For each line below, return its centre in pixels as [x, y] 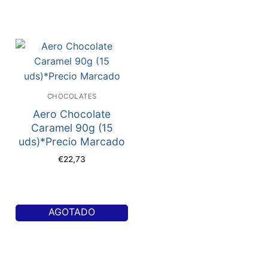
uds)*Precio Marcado [72, 141]
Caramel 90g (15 [72, 127]
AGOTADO [72, 212]
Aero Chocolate [72, 114]
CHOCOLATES [72, 96]
